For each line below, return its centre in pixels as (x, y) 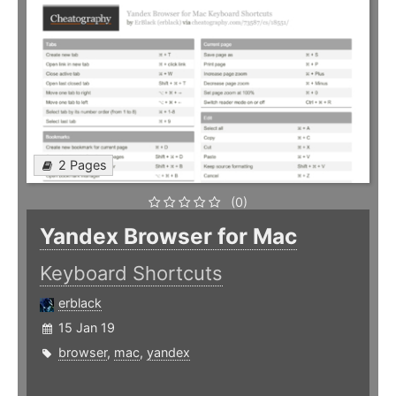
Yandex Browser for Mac (168, 236)
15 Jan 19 (87, 328)
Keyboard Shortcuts (131, 274)
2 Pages (83, 165)
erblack (80, 303)
